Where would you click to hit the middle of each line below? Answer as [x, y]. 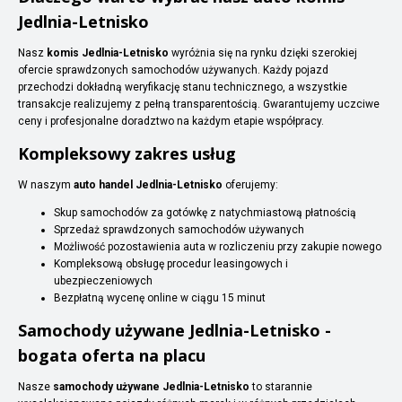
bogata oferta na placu [112, 355]
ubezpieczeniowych [103, 280]
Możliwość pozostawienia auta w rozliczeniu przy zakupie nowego [218, 246]
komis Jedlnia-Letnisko [108, 52]
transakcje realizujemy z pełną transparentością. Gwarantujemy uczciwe [199, 104]
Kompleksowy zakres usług [127, 153]
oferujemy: [250, 184]
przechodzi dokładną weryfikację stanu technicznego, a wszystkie [183, 87]
